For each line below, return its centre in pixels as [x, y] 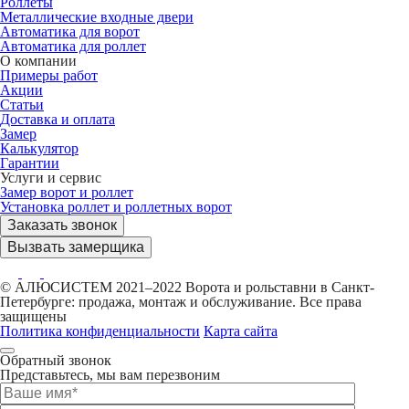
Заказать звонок [62, 225]
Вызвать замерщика [76, 246]
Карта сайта [241, 330]
